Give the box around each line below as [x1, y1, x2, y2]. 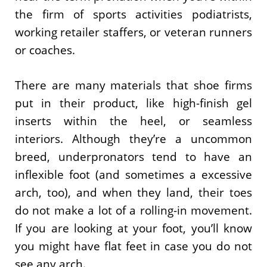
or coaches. [15, 42, 75, 58]
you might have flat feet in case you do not [15, 238, 252, 254]
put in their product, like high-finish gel [15, 95, 252, 111]
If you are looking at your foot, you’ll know [15, 220, 252, 236]
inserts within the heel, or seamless [15, 113, 252, 129]
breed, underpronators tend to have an [15, 148, 252, 164]
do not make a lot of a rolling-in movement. [15, 202, 252, 218]
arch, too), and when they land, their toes [15, 184, 252, 200]
